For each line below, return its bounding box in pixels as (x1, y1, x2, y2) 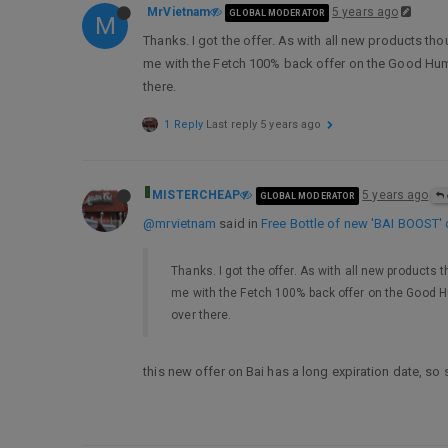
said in (216, 216, 262, 231)
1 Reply (164, 118, 204, 131)
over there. (171, 307, 232, 322)
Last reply (206, 118, 261, 131)
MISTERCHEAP (152, 188, 241, 202)
